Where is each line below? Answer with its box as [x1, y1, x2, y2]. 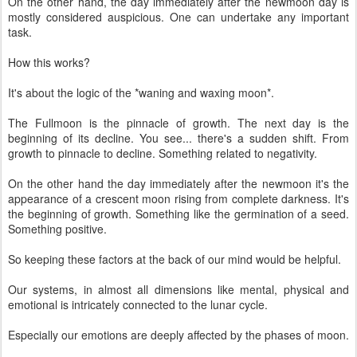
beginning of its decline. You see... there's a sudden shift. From [8, 130, 349, 146]
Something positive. [8, 221, 107, 237]
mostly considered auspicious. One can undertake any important [8, 9, 349, 25]
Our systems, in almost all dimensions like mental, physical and [8, 281, 349, 297]
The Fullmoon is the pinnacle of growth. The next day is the [8, 115, 349, 131]
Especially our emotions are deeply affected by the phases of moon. [8, 327, 349, 343]
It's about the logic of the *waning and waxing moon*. [8, 84, 274, 100]
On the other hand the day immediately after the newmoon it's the [8, 175, 349, 191]
